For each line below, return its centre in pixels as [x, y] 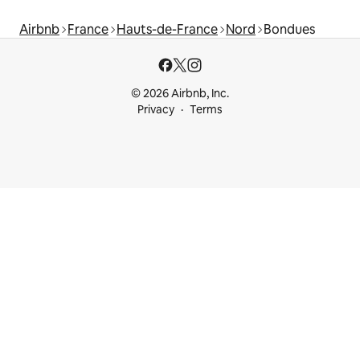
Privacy [156, 110]
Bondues [289, 30]
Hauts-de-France [167, 30]
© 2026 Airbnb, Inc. [180, 94]
